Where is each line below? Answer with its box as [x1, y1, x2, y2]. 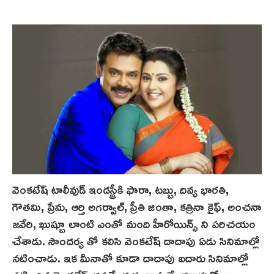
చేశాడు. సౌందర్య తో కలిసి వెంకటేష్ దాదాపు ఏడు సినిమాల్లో [12, 228, 259, 252]
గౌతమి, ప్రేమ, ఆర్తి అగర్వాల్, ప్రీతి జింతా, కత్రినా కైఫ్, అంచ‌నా [12, 194, 262, 218]
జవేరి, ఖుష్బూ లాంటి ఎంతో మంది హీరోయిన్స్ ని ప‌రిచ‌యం [12, 211, 256, 235]
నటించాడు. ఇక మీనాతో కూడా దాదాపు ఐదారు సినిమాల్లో [12, 245, 248, 269]
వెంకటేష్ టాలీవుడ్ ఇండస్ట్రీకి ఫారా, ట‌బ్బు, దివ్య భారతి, [12, 177, 229, 201]
